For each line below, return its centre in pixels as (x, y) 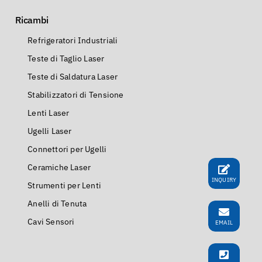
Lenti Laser (49, 113)
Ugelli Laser (50, 131)
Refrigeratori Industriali (73, 41)
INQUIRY (224, 180)
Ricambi (32, 20)
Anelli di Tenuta (57, 204)
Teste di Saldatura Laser (73, 77)
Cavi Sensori (51, 222)
